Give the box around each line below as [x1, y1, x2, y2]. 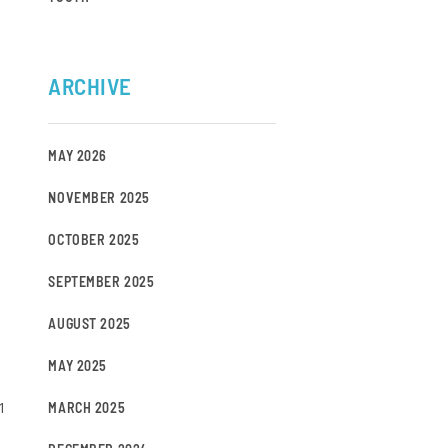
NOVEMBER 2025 [48, 189, 150, 206]
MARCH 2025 [48, 399, 126, 416]
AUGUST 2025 [48, 315, 131, 332]
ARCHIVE [48, 72, 132, 100]
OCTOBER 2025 [48, 231, 140, 248]
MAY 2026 [48, 147, 107, 164]
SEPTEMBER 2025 [48, 273, 155, 290]
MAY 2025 [48, 357, 107, 374]
